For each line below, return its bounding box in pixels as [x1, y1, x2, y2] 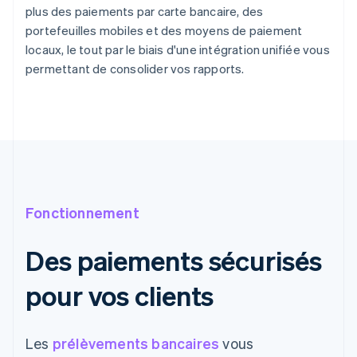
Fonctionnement [25, 203, 139, 222]
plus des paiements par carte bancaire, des [25, 3, 264, 20]
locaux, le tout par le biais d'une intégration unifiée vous [25, 41, 330, 58]
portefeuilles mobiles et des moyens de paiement [25, 22, 303, 39]
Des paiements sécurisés [25, 243, 322, 278]
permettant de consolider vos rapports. [25, 61, 245, 77]
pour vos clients [25, 278, 214, 313]
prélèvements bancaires [52, 334, 220, 353]
